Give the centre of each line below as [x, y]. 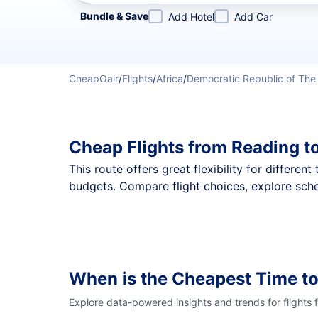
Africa [170, 78]
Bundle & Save [114, 16]
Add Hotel [191, 17]
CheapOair [94, 78]
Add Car [253, 17]
